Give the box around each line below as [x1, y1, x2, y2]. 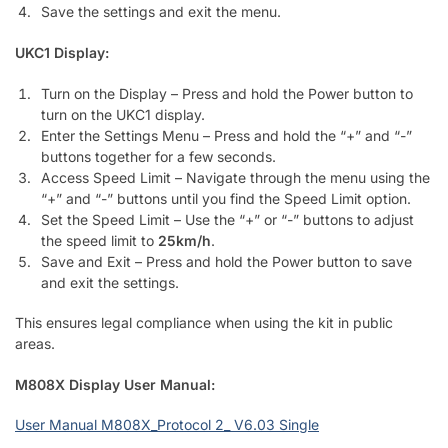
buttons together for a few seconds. [41, 147, 276, 165]
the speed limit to [41, 231, 158, 249]
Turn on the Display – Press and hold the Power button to [41, 84, 413, 102]
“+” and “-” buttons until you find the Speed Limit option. [41, 189, 411, 207]
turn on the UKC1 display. [41, 105, 205, 123]
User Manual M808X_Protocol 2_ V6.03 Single [15, 416, 319, 434]
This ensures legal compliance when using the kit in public [15, 314, 393, 332]
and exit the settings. [41, 273, 179, 291]
